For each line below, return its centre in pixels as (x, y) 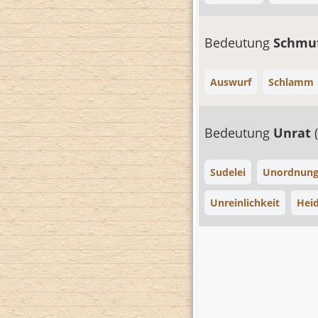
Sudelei (228, 172)
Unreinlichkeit (245, 203)
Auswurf (231, 82)
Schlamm (291, 82)
